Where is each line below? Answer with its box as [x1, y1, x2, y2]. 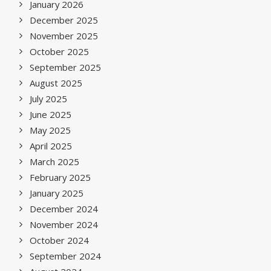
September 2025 [30, 61, 101, 73]
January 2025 [30, 187, 83, 199]
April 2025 [30, 140, 72, 152]
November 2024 [30, 218, 98, 230]
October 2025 [30, 45, 89, 57]
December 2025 [30, 14, 98, 26]
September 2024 [30, 250, 101, 262]
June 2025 [30, 108, 71, 120]
